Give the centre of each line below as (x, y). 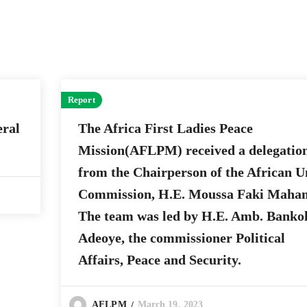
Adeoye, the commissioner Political (182, 238)
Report (82, 100)
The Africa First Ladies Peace (165, 128)
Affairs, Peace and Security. (160, 260)
